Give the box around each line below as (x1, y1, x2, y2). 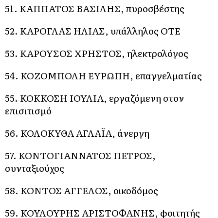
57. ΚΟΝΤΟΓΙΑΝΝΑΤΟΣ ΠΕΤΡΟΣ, (5, 148, 156, 162)
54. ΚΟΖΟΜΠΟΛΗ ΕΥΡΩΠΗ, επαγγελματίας (5, 69, 202, 82)
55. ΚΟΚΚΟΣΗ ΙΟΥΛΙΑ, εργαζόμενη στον (5, 91, 184, 105)
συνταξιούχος (5, 161, 64, 175)
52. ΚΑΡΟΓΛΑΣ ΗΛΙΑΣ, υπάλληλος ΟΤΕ (5, 24, 181, 37)
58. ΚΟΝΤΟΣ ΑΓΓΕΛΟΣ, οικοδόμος (5, 183, 158, 197)
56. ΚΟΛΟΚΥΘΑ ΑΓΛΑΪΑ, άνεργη (5, 126, 149, 140)
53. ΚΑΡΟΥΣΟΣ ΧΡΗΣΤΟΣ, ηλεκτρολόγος (5, 46, 188, 60)
